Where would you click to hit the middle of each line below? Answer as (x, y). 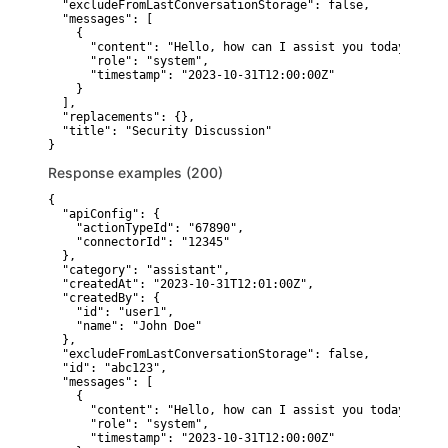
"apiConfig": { (104, 214)
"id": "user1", (111, 312)
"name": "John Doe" (125, 326)
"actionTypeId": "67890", (146, 228)
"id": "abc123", (107, 368)
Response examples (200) (135, 172)
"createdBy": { (104, 298)
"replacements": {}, (121, 117)
